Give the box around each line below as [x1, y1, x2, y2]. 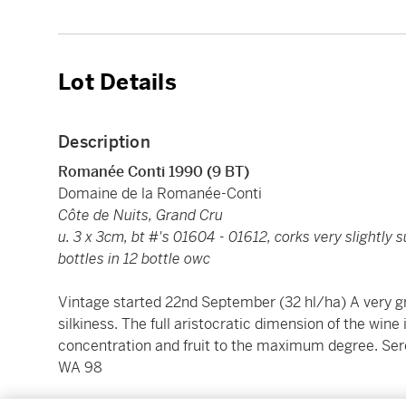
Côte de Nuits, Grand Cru [58, 205, 223, 225]
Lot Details [58, 68, 177, 96]
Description [58, 130, 150, 152]
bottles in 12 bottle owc [58, 248, 210, 268]
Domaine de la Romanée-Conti [58, 183, 262, 203]
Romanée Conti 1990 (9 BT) [58, 161, 249, 181]
